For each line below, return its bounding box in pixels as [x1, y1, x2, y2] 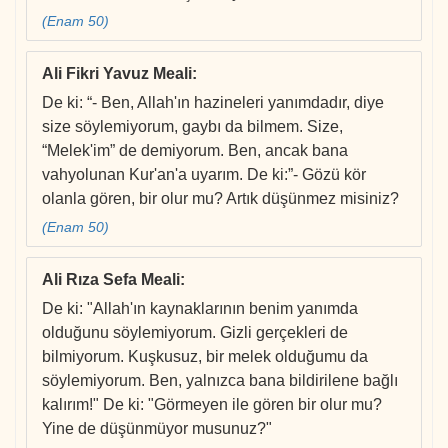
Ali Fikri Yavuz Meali [42, 65, 192, 83]
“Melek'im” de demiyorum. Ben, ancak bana [42, 142, 348, 160]
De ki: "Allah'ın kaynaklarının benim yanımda [42, 300, 358, 318]
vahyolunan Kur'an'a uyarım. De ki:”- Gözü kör [42, 166, 366, 184]
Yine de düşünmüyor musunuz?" [42, 420, 272, 438]
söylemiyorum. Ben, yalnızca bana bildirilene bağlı [42, 372, 398, 390]
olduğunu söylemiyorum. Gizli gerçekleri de [42, 324, 348, 342]
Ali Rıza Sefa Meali [42, 271, 180, 289]
